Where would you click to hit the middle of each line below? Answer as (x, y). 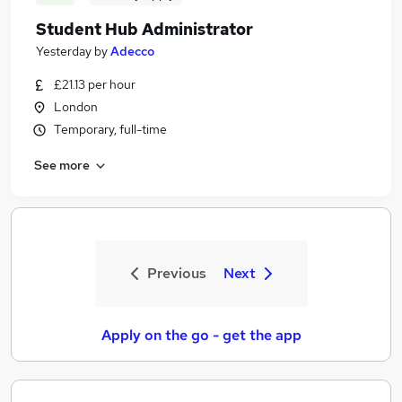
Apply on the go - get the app (201, 335)
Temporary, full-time (110, 129)
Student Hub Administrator (144, 29)
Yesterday (64, 51)
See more (62, 165)
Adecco (132, 51)
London (76, 107)
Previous (176, 273)
